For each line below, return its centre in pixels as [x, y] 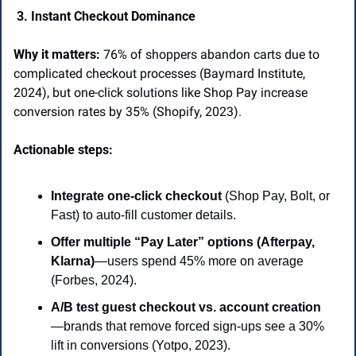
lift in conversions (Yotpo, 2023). [141, 346]
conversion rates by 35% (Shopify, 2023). [129, 112]
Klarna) [73, 261]
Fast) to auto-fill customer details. [143, 215]
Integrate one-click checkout [138, 196]
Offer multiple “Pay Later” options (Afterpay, [183, 242]
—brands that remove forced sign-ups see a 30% [188, 327]
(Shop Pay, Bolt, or [277, 196]
